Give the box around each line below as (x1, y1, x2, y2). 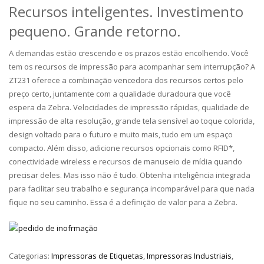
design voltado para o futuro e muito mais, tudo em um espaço (9, 129, 233, 140)
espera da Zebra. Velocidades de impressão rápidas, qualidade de (9, 102, 249, 113)
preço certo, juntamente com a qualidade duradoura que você (9, 88, 231, 100)
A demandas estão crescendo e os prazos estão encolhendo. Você (9, 48, 249, 59)
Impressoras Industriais (147, 250, 232, 262)
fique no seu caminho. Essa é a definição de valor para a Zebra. (9, 197, 237, 208)
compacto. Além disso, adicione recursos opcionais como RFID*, (9, 143, 235, 154)
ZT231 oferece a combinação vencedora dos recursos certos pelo (9, 75, 243, 86)
